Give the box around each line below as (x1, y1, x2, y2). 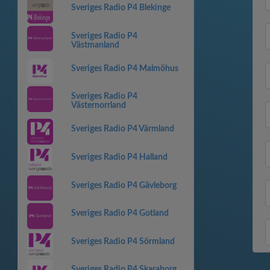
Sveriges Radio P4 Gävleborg (71, 181, 177, 190)
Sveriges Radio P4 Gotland (71, 209, 169, 218)
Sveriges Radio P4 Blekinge (71, 4, 171, 12)
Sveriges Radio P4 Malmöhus (71, 64, 178, 73)
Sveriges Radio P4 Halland (71, 152, 168, 162)
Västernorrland (71, 101, 126, 110)
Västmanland (71, 40, 119, 49)
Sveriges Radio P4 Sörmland (71, 237, 175, 246)
